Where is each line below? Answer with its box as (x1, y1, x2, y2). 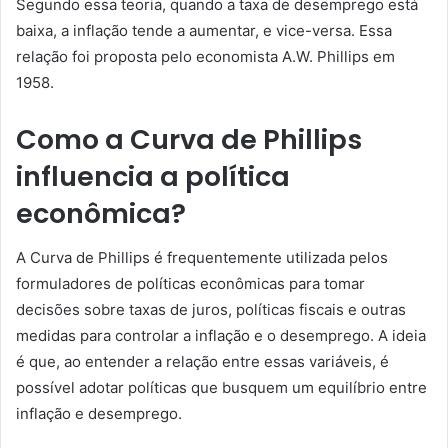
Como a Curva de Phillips (16, 120, 362, 158)
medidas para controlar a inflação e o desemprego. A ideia (16, 326, 426, 345)
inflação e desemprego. (16, 404, 182, 423)
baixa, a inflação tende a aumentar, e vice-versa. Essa (16, 20, 392, 40)
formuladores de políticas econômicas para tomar (16, 274, 365, 293)
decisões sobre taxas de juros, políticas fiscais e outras (16, 300, 406, 319)
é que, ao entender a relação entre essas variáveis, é (16, 352, 389, 371)
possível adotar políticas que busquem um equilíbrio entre (16, 378, 427, 397)
